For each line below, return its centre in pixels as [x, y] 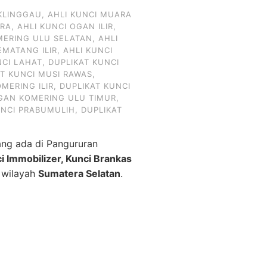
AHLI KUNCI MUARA [90, 14]
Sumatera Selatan [79, 173]
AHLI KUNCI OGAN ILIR [65, 26]
